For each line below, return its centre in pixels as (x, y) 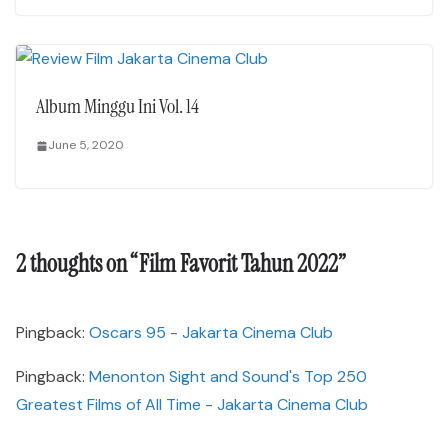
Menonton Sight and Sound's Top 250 (228, 377)
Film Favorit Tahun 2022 (238, 264)
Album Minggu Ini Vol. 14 (117, 106)
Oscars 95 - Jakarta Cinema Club (211, 333)
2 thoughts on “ (77, 264)
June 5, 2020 (86, 145)
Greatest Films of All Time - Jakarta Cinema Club (192, 405)
